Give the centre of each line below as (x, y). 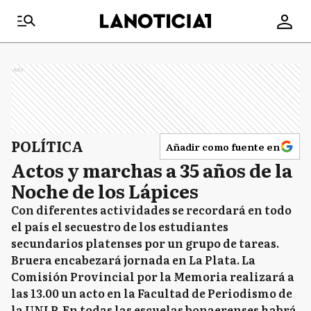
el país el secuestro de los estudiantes (120, 226)
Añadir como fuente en (223, 146)
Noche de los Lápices (105, 191)
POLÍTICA (47, 146)
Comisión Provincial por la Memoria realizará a (153, 276)
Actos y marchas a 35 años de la (152, 170)
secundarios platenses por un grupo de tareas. (145, 243)
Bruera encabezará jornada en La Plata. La (133, 260)
